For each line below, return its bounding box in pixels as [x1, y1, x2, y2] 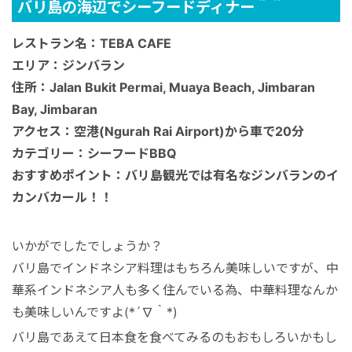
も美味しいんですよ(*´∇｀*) [12, 304, 178, 321]
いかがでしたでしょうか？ [12, 238, 163, 255]
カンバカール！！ [12, 189, 112, 205]
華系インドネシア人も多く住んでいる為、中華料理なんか [12, 282, 338, 299]
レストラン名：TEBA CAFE [12, 35, 171, 51]
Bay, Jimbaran [12, 101, 97, 117]
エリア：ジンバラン [12, 57, 125, 73]
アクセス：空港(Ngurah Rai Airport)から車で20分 [12, 123, 304, 139]
